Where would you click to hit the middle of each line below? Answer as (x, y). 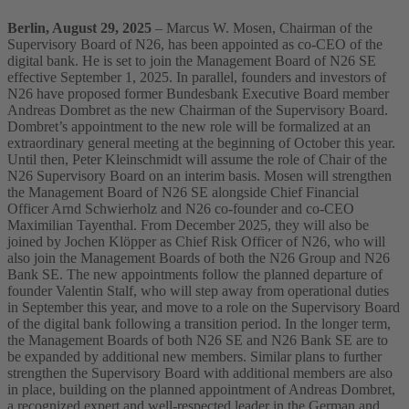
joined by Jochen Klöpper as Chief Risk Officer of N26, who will (196, 242)
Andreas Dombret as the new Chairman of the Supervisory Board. (198, 110)
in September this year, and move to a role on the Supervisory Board (204, 308)
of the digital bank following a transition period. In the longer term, (199, 324)
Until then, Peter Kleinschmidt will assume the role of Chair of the (197, 160)
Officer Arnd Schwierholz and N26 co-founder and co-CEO (181, 209)
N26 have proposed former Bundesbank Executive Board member (198, 94)
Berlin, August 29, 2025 (79, 28)
